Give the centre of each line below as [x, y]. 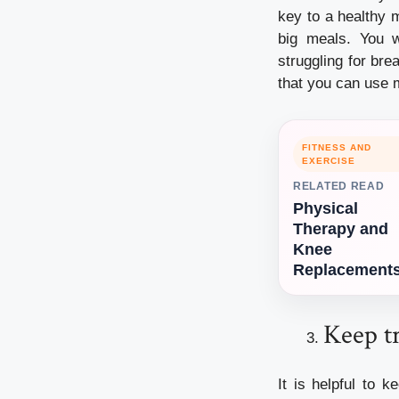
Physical [326, 209]
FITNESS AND [337, 148]
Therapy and [341, 229]
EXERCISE [329, 161]
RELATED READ [339, 187]
